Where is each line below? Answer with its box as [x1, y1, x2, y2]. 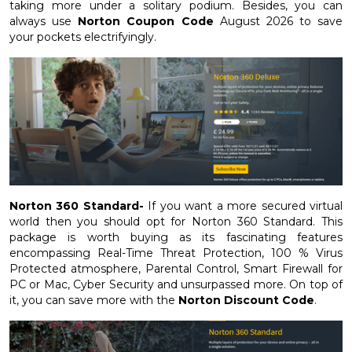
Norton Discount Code [178, 292, 314, 307]
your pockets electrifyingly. [9, 29, 156, 44]
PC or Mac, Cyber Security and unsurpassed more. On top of [9, 277, 343, 291]
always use [9, 13, 79, 28]
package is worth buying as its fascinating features [9, 229, 343, 244]
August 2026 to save [213, 13, 343, 28]
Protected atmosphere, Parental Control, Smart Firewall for [9, 261, 343, 276]
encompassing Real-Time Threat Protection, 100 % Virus [9, 245, 343, 260]
